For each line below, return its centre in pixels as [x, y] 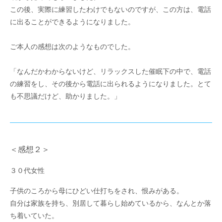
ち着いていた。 [34, 216]
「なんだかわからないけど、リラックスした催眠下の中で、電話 [111, 72]
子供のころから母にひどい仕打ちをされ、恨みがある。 [97, 191]
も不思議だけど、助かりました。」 [65, 96]
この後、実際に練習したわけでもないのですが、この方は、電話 [111, 10]
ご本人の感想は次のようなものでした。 [72, 47]
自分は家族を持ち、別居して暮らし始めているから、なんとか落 [111, 203]
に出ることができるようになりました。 [72, 22]
